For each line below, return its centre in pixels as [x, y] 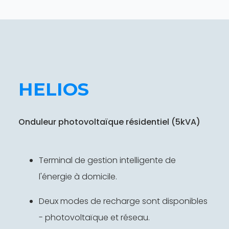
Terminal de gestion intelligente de [107, 160]
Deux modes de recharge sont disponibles [123, 201]
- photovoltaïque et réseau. [94, 217]
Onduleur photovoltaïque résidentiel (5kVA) [109, 122]
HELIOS [54, 89]
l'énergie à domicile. [78, 176]
